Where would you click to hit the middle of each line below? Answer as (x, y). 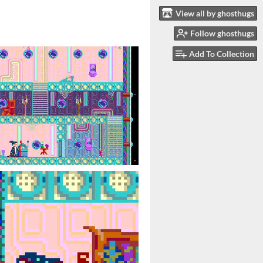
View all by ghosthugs (215, 13)
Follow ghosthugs (222, 33)
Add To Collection (222, 54)
